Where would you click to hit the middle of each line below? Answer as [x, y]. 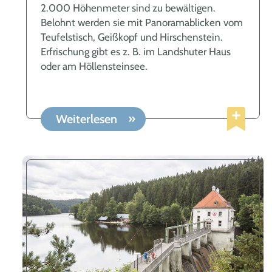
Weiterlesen [88, 119]
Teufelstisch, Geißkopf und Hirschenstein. [132, 37]
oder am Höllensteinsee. [94, 66]
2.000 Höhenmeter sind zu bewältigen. [128, 8]
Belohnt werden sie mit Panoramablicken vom [142, 22]
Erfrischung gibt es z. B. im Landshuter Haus [136, 51]
